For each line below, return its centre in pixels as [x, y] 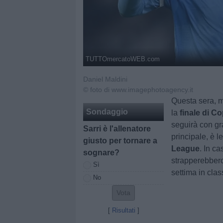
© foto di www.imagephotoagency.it [138, 90]
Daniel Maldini [105, 79]
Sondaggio [107, 112]
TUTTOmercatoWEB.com [123, 59]
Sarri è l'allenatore [117, 129]
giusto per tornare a [120, 141]
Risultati [123, 211]
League [186, 149]
